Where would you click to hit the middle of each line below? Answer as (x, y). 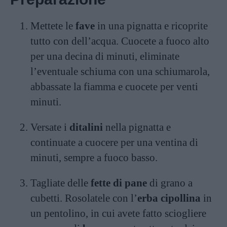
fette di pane (119, 183)
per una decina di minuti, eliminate (105, 56)
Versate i (50, 127)
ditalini (86, 127)
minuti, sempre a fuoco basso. (94, 158)
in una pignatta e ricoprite (151, 26)
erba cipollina (169, 198)
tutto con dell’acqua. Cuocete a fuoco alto (120, 41)
